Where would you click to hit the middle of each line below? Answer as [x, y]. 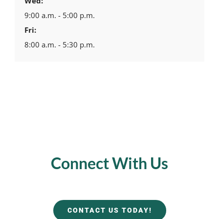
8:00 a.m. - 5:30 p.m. [59, 45]
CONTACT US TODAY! [109, 210]
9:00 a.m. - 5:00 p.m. [59, 15]
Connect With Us [109, 163]
